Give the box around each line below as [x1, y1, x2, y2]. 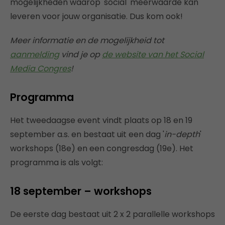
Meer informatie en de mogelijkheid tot [10, 34, 164, 46]
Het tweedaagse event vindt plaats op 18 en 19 [10, 114, 192, 126]
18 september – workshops [10, 183, 152, 198]
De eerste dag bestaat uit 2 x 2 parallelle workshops [10, 208, 215, 220]
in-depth [164, 128, 200, 140]
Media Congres [10, 62, 71, 74]
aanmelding [10, 48, 59, 60]
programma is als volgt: [10, 156, 103, 168]
